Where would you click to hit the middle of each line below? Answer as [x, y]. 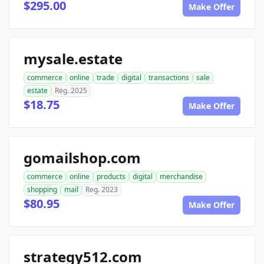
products [111, 177]
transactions [169, 78]
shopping [42, 190]
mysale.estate [73, 59]
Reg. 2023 [102, 190]
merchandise [181, 177]
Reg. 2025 [71, 91]
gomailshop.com [82, 158]
